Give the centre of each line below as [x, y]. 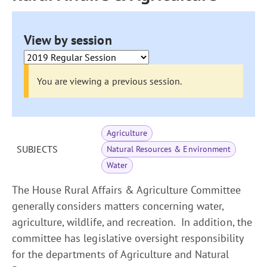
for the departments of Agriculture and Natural [121, 254]
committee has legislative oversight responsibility [128, 238]
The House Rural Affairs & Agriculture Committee [127, 190]
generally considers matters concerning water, [118, 206]
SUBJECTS [37, 149]
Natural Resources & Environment [169, 149]
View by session [68, 40]
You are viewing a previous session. [109, 81]
